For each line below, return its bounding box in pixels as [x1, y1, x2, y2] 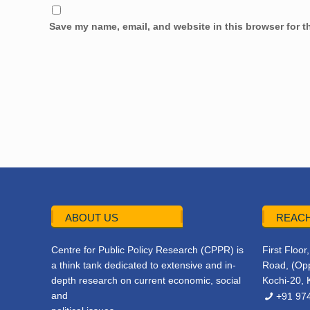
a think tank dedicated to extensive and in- [51, 259, 237, 271]
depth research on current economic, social [51, 275, 241, 286]
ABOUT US [65, 212, 119, 224]
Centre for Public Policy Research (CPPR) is [51, 244, 244, 256]
